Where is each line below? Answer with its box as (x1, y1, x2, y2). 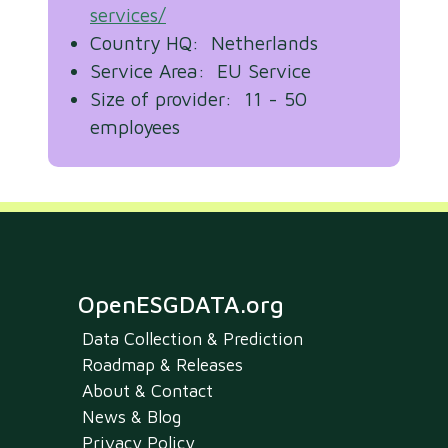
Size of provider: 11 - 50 (90, 86, 307, 110)
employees (90, 114, 180, 138)
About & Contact (82, 379, 213, 401)
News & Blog (82, 405, 181, 427)
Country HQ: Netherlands (90, 30, 318, 54)
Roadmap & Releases (82, 353, 243, 375)
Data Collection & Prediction (82, 327, 303, 349)
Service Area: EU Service (90, 58, 311, 82)
